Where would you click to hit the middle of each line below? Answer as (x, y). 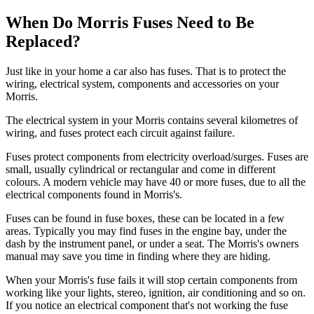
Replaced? (43, 42)
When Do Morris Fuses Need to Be (130, 23)
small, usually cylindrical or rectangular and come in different (141, 170)
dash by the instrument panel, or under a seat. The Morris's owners (152, 244)
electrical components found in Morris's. (94, 195)
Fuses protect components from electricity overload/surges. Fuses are (157, 157)
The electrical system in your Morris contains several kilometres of (152, 121)
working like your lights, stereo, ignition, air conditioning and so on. (156, 293)
